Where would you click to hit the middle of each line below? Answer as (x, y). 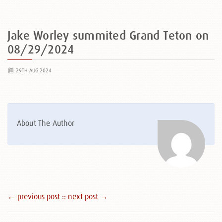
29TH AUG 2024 (33, 70)
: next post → (86, 196)
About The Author (46, 123)
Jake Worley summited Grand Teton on (108, 35)
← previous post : (36, 196)
